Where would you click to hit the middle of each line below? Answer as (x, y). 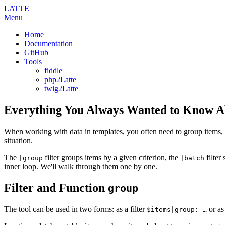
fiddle (53, 71)
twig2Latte (61, 89)
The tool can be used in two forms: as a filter (75, 209)
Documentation (48, 43)
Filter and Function (56, 188)
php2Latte (60, 80)
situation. (18, 140)
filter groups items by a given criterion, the (111, 157)
